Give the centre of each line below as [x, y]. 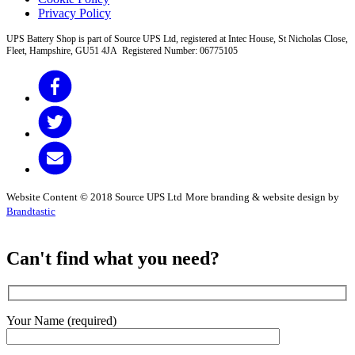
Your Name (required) [61, 320]
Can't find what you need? [113, 259]
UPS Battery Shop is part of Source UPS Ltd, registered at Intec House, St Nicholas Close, [177, 38]
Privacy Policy [74, 13]
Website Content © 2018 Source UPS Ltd [94, 197]
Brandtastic [31, 212]
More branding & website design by [262, 197]
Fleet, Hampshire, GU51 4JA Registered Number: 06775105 [122, 50]
